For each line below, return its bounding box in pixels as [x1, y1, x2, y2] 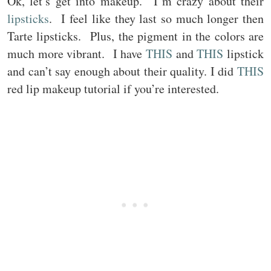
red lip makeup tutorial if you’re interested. [7, 80, 219, 97]
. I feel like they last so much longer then [49, 10, 264, 27]
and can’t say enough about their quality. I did [7, 62, 237, 79]
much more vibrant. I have [7, 45, 146, 62]
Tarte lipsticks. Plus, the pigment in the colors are [7, 27, 264, 44]
